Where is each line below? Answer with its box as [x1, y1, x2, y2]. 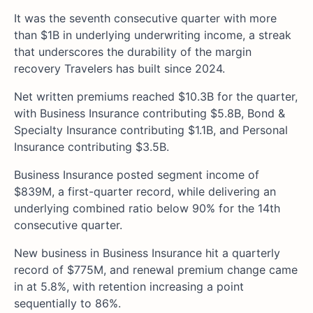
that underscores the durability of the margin [14, 44, 252, 59]
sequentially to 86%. [14, 296, 121, 310]
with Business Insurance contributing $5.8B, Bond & [14, 105, 285, 120]
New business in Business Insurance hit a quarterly [14, 245, 280, 260]
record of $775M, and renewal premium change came [14, 262, 298, 277]
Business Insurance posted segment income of [14, 167, 259, 182]
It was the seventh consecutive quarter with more [14, 10, 277, 25]
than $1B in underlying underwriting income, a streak [14, 27, 291, 42]
